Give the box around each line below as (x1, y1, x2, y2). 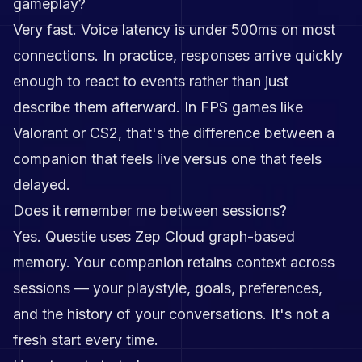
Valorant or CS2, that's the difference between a (13, 124, 335, 141)
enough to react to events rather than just (13, 73, 288, 90)
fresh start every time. (13, 331, 158, 348)
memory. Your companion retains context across (13, 254, 335, 271)
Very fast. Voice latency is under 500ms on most (13, 21, 335, 38)
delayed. (13, 176, 70, 193)
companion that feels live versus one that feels (13, 150, 322, 167)
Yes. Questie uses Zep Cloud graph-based (13, 228, 295, 245)
